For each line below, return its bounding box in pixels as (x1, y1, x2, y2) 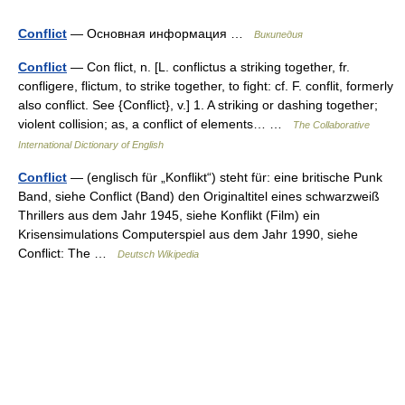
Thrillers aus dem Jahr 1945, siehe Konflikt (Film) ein (18, 208, 320, 222)
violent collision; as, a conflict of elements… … (18, 117, 293, 131)
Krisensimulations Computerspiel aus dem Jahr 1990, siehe (18, 227, 358, 241)
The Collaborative (293, 119, 370, 130)
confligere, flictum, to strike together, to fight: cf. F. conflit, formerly (18, 79, 393, 93)
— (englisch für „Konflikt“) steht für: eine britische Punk (67, 170, 382, 184)
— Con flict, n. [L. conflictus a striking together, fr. (67, 60, 350, 74)
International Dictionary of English (18, 139, 164, 150)
